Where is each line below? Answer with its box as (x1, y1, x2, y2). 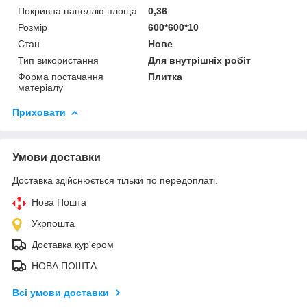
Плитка (148, 71, 183, 82)
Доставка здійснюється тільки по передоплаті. (12, 174, 218, 186)
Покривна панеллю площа (18, 5, 137, 16)
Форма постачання (18, 71, 103, 82)
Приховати (12, 106, 66, 118)
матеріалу (18, 82, 63, 93)
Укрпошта (32, 217, 75, 229)
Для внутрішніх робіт (148, 54, 251, 66)
